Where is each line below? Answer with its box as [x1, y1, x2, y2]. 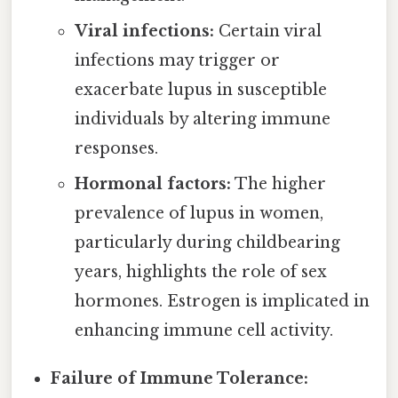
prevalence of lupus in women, [74, 203, 323, 223]
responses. [74, 138, 158, 158]
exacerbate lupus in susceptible [74, 79, 327, 99]
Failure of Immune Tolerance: [51, 368, 309, 388]
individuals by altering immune [74, 108, 330, 129]
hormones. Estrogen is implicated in [74, 291, 370, 311]
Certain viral [213, 20, 322, 41]
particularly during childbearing [74, 232, 340, 252]
